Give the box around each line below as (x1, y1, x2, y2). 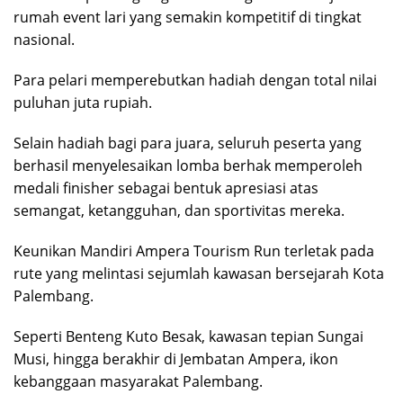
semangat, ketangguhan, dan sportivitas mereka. (13, 200, 345, 220)
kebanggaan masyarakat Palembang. (13, 371, 263, 391)
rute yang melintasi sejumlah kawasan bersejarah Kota (13, 263, 384, 283)
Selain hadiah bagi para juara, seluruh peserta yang (13, 132, 362, 153)
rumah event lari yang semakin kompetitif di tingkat (13, 6, 362, 27)
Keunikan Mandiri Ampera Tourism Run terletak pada (13, 240, 374, 261)
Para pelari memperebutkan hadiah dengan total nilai (13, 69, 377, 90)
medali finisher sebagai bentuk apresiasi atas (13, 177, 318, 198)
